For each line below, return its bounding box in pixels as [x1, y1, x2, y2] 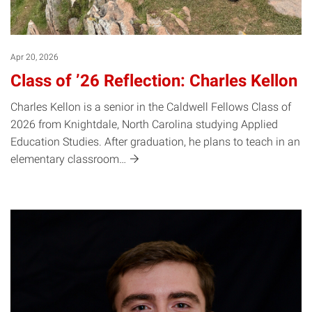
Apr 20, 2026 [10, 52, 58, 62]
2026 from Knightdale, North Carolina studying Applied [10, 117, 278, 131]
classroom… [68, 152, 129, 166]
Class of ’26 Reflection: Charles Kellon [10, 70, 297, 91]
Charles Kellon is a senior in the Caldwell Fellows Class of [10, 100, 291, 114]
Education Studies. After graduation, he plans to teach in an [10, 134, 300, 148]
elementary [10, 152, 68, 166]
